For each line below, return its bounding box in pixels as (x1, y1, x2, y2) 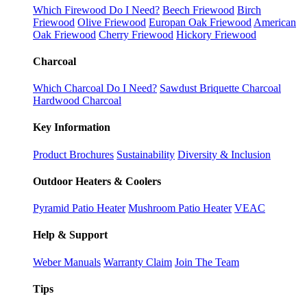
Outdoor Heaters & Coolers (33, 175, 161, 187)
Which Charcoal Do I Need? (33, 82, 157, 95)
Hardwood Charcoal (33, 95, 121, 107)
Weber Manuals (33, 256, 101, 268)
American (254, 16, 296, 28)
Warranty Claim (103, 256, 172, 268)
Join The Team (175, 256, 239, 268)
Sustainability (116, 148, 175, 160)
